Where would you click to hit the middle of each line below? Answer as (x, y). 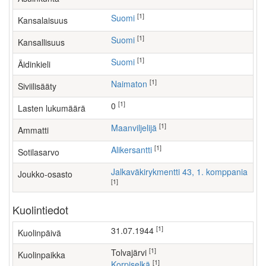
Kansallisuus (41, 42)
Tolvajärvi (132, 252)
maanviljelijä (137, 128)
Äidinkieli (34, 64)
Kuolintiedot (40, 210)
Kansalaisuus (43, 20)
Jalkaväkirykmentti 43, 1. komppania (181, 172)
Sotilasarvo (39, 152)
